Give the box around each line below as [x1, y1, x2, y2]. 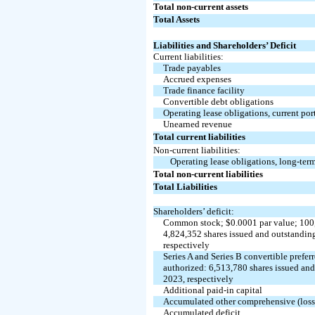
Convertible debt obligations [162, 96, 274, 107]
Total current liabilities [153, 131, 246, 142]
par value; [257, 217, 300, 228]
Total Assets [153, 13, 200, 25]
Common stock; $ [162, 217, 231, 228]
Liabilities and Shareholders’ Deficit [153, 39, 297, 51]
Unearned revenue [162, 118, 232, 129]
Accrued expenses [162, 73, 231, 84]
